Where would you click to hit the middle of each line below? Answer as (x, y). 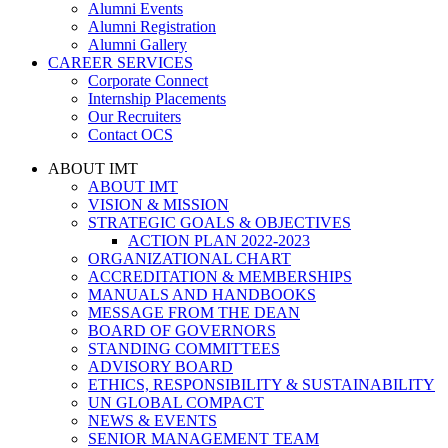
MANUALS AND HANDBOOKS (202, 294)
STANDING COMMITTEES (184, 348)
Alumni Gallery (137, 44)
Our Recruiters (134, 116)
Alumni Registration (152, 26)
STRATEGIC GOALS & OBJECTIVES (219, 222)
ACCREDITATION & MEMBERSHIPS (220, 276)
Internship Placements (157, 98)
